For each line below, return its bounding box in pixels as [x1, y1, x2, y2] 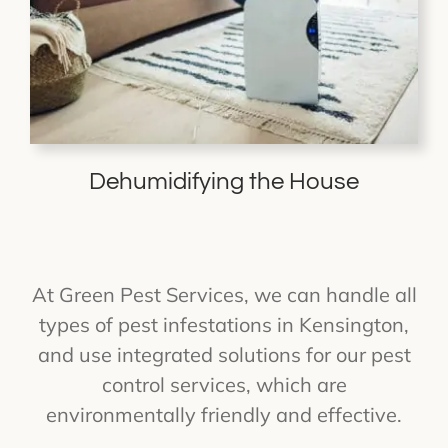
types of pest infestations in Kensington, [39, 311, 409, 337]
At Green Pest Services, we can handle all [31, 281, 417, 307]
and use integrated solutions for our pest [37, 341, 411, 367]
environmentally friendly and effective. [46, 401, 402, 427]
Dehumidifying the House [89, 168, 359, 194]
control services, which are [101, 371, 347, 397]
